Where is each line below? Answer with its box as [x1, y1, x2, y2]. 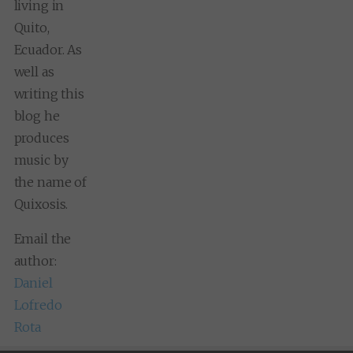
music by [13, 151, 69, 168]
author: [13, 252, 57, 269]
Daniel [13, 274, 53, 291]
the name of [13, 173, 87, 190]
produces [13, 129, 69, 146]
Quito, [13, 19, 50, 35]
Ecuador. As [13, 41, 82, 58]
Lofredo [13, 296, 62, 313]
